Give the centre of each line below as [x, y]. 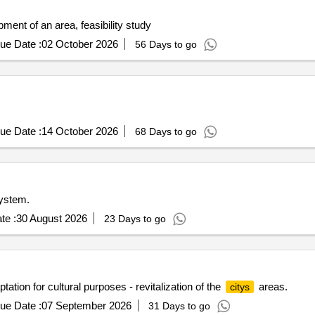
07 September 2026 [86, 303]
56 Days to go [166, 41]
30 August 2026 [51, 216]
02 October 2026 [79, 41]
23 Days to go [135, 216]
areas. [271, 284]
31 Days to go [179, 303]
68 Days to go [166, 129]
